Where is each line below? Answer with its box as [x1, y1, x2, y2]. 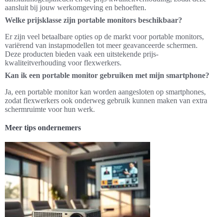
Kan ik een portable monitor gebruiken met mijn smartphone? [5, 71, 209, 80]
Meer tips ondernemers [5, 124, 81, 132]
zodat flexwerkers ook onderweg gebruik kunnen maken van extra [5, 96, 207, 105]
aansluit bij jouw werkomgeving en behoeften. [5, 3, 146, 12]
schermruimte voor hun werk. [5, 105, 95, 114]
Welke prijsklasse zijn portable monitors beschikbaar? [5, 16, 182, 25]
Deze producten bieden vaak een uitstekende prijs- [5, 50, 158, 59]
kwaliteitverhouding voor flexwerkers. [5, 59, 122, 67]
